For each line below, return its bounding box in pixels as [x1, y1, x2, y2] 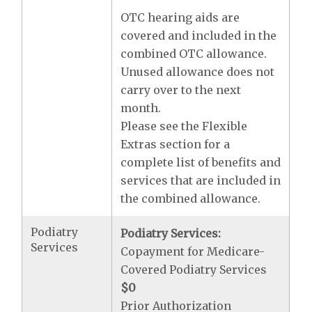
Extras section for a [120, 137, 231, 151]
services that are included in [120, 173, 281, 187]
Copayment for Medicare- [120, 244, 265, 258]
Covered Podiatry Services [120, 263, 267, 276]
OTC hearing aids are [120, 10, 240, 24]
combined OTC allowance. [120, 47, 267, 61]
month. [120, 101, 162, 115]
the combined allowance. [120, 192, 261, 205]
